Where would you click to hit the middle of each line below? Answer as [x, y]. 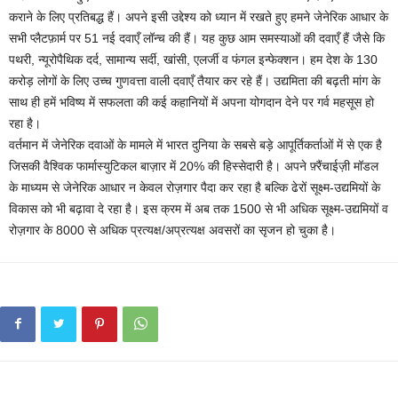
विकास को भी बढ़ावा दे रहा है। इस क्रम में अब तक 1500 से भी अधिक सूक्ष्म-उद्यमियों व [199, 209]
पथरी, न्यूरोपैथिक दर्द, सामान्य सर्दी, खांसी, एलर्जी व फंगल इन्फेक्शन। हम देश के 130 [193, 60]
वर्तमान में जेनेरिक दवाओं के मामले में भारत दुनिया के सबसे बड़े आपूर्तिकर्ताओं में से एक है [195, 145]
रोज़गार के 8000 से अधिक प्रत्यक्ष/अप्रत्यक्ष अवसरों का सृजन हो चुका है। [172, 231]
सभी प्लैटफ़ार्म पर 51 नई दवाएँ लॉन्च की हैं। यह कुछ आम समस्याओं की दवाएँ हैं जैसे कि [197, 39]
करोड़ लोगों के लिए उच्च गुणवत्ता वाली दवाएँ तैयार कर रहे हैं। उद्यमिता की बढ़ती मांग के [195, 81]
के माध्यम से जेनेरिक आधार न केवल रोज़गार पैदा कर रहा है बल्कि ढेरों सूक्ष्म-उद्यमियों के [195, 188]
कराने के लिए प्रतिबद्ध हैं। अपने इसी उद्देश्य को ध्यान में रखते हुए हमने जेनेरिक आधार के [199, 17]
